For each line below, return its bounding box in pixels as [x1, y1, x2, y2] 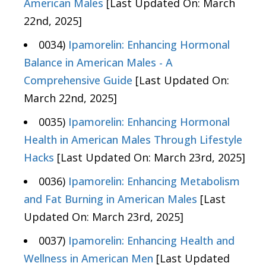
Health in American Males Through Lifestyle [24, 132, 242, 147]
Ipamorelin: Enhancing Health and [68, 233, 235, 248]
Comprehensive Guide [24, 73, 132, 88]
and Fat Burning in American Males [24, 192, 197, 207]
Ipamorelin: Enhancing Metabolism [68, 174, 240, 189]
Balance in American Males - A [24, 55, 173, 70]
